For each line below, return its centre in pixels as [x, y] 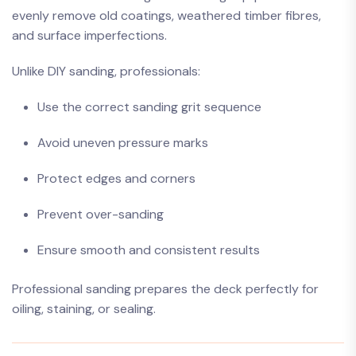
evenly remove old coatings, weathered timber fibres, [166, 15]
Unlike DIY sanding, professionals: [106, 71]
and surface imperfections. [89, 35]
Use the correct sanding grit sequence [149, 107]
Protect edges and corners [116, 178]
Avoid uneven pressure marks [123, 143]
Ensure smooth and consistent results [149, 250]
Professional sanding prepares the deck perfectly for [165, 289]
